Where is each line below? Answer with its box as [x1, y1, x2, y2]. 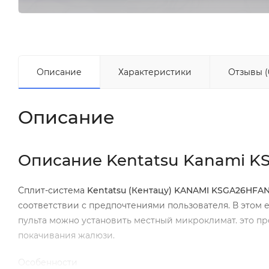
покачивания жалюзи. [18, 229, 115, 241]
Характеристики [118, 66, 192, 77]
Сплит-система [18, 184, 87, 196]
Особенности [18, 256, 77, 268]
